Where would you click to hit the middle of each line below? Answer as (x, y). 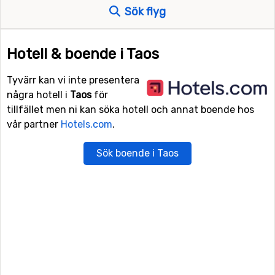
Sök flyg (144, 12)
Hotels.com (87, 124)
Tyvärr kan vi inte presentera (73, 80)
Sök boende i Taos (137, 153)
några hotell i (38, 95)
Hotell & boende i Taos (83, 54)
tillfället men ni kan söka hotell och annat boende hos (130, 110)
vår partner (34, 124)
